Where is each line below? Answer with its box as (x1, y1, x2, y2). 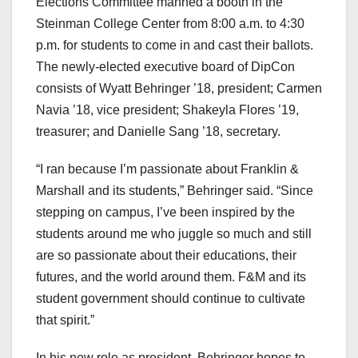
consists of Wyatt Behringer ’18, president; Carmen (36, 81, 322, 95)
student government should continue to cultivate (36, 291, 305, 305)
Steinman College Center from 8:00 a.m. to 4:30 (36, 16, 304, 30)
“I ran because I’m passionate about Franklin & (36, 161, 299, 176)
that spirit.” (36, 312, 94, 327)
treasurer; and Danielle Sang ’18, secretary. (36, 124, 280, 138)
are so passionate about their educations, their (36, 248, 296, 262)
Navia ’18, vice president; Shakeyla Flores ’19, (36, 102, 299, 117)
